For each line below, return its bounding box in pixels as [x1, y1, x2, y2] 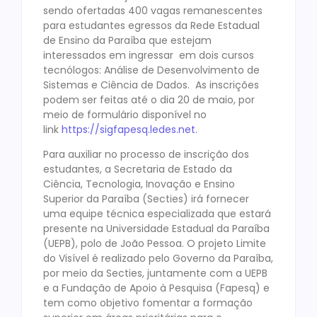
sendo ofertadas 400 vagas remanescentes [43, 3, 263, 18]
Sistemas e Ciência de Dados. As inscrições [43, 77, 259, 92]
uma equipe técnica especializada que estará [43, 207, 271, 221]
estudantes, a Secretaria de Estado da [43, 162, 232, 177]
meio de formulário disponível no [43, 107, 207, 122]
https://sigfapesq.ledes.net [62, 122, 195, 137]
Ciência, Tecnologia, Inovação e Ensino [43, 177, 235, 192]
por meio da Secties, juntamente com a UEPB [43, 266, 267, 281]
